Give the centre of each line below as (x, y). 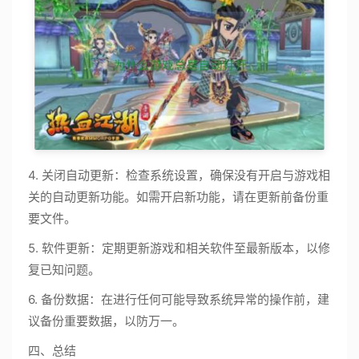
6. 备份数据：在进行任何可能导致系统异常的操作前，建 (179, 299)
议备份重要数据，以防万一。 (106, 321)
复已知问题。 (64, 269)
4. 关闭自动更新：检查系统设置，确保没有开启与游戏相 (179, 175)
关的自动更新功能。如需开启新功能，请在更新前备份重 (178, 196)
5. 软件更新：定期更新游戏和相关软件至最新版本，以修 (179, 248)
